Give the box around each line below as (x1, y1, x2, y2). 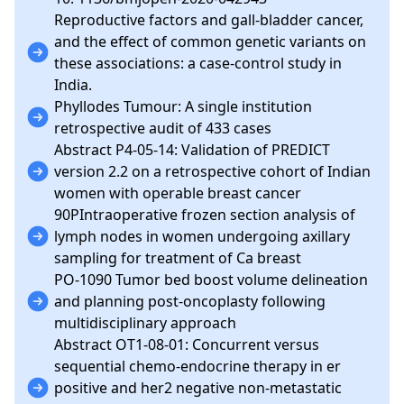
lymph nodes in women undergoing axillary (54, 226, 350, 246)
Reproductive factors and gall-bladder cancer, (54, 10, 363, 30)
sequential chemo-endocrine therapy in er (54, 356, 341, 376)
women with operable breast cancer (54, 183, 301, 203)
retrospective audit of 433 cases (54, 118, 271, 138)
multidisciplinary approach (54, 313, 236, 333)
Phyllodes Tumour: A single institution (54, 96, 312, 116)
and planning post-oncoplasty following (54, 291, 326, 311)
